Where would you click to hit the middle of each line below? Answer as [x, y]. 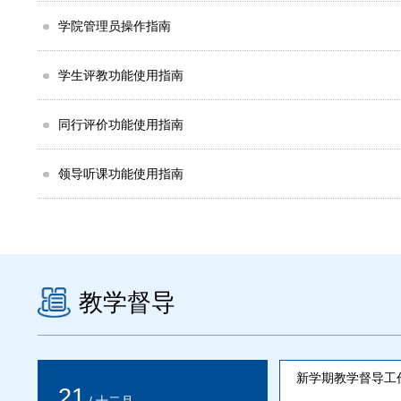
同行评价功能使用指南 [121, 124]
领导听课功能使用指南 [121, 173]
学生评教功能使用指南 [121, 75]
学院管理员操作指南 [115, 26]
